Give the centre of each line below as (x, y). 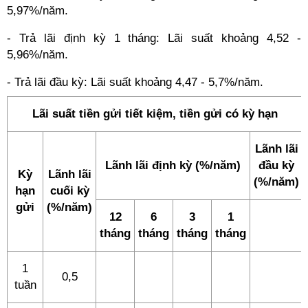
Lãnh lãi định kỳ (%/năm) (173, 165)
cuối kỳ (69, 191)
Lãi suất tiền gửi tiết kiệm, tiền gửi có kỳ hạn (155, 114)
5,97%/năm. (37, 11)
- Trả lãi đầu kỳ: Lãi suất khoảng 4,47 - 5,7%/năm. (135, 82)
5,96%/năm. (37, 55)
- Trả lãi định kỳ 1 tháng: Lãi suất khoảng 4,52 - (154, 38)
